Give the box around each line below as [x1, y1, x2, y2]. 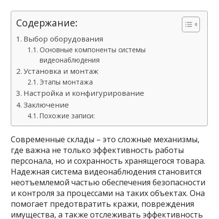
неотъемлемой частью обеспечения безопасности [11, 177, 206, 188]
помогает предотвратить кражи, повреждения [11, 198, 195, 209]
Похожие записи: [39, 111, 95, 120]
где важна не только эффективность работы [11, 145, 184, 155]
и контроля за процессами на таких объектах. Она [11, 188, 205, 198]
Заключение [23, 100, 69, 109]
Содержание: [16, 16, 78, 29]
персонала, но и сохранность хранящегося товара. [11, 155, 206, 166]
